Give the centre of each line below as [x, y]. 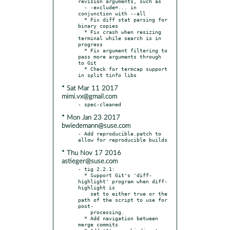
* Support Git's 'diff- [81, 175]
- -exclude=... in [81, 7]
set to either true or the [84, 193]
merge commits [98, 224]
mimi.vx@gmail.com [89, 97]
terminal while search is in [120, 38]
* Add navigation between [81, 218]
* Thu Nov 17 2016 [91, 153]
